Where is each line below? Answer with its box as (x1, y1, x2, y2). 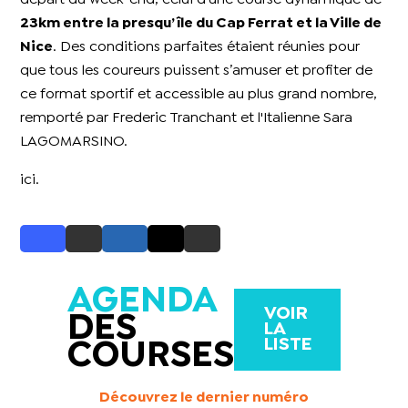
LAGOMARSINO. (20, 135, 128, 148)
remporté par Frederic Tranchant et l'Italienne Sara (20, 111, 353, 124)
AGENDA (67, 286, 218, 317)
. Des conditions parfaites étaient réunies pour (53, 40, 361, 53)
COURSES (67, 341, 234, 372)
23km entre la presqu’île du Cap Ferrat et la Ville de (20, 16, 382, 29)
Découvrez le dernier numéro (99, 391, 309, 403)
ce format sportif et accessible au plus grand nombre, (20, 87, 378, 100)
